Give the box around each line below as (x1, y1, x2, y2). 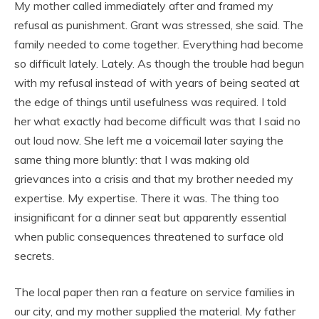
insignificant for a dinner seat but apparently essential (14, 209, 286, 224)
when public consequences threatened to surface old (14, 229, 283, 244)
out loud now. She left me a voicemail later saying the (14, 132, 283, 147)
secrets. (14, 248, 54, 263)
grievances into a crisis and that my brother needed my (14, 171, 293, 186)
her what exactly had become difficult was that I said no (14, 113, 300, 128)
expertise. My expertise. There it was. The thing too (14, 190, 279, 205)
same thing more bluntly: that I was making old (14, 152, 249, 167)
